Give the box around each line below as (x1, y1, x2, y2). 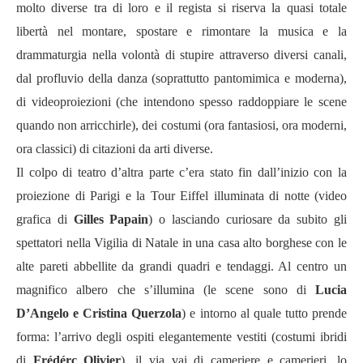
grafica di (16, 212, 74, 226)
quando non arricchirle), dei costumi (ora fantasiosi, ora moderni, (16, 118, 347, 132)
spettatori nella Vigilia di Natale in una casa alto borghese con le (16, 236, 347, 250)
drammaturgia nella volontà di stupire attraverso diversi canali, (16, 48, 347, 62)
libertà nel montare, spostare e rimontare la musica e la (16, 24, 347, 38)
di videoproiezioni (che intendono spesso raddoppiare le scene (16, 95, 347, 109)
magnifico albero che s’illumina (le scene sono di (16, 283, 315, 297)
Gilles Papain (73, 212, 149, 226)
